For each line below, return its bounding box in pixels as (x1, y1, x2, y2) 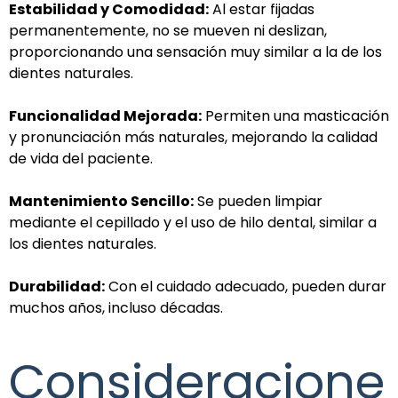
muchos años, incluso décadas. (9, 297, 223, 318)
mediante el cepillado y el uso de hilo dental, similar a (9, 211, 377, 233)
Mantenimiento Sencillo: (9, 190, 194, 211)
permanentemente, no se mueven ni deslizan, (9, 20, 327, 41)
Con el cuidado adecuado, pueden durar (105, 275, 386, 297)
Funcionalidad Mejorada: (9, 105, 202, 126)
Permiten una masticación (202, 105, 389, 126)
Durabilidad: (9, 275, 105, 297)
